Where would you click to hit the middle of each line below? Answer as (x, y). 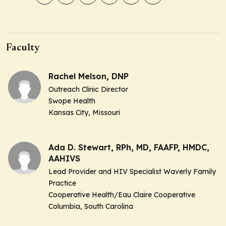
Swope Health (72, 101)
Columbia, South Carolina (91, 206)
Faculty (23, 48)
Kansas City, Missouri (84, 112)
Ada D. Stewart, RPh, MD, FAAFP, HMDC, (129, 147)
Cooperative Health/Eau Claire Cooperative (122, 194)
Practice (62, 183)
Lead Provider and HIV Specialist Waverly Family (132, 171)
